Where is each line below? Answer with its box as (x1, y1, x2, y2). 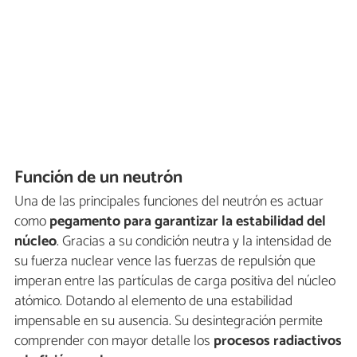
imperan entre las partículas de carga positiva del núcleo (14, 269, 335, 293)
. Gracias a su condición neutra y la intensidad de (57, 229, 331, 253)
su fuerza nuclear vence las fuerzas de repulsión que (14, 249, 316, 273)
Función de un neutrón (14, 163, 183, 192)
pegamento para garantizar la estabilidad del (49, 209, 326, 233)
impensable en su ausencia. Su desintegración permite (14, 308, 323, 333)
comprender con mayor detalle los (14, 328, 214, 353)
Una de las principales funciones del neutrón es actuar (14, 189, 324, 214)
